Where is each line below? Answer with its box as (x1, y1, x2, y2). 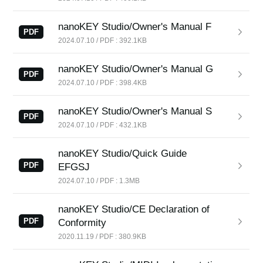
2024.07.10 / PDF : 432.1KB (58, 121, 147, 129)
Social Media (41, 49, 89, 59)
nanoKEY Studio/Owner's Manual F (58, 21, 212, 32)
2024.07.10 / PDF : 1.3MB (58, 177, 140, 184)
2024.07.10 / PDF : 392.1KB (58, 36, 147, 44)
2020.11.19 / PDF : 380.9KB (58, 232, 147, 240)
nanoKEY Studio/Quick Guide (58, 148, 187, 159)
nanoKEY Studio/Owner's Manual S (58, 106, 213, 117)
